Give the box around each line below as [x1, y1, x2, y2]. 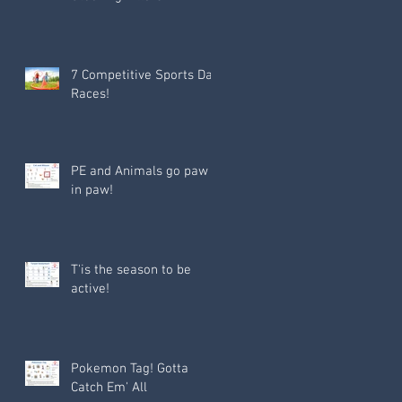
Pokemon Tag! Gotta [71, 361, 188, 378]
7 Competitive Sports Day [71, 67, 219, 84]
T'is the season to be [71, 262, 191, 279]
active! [71, 281, 109, 298]
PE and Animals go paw [71, 163, 208, 180]
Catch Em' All [71, 380, 147, 397]
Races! [71, 86, 109, 103]
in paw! [71, 182, 113, 199]
